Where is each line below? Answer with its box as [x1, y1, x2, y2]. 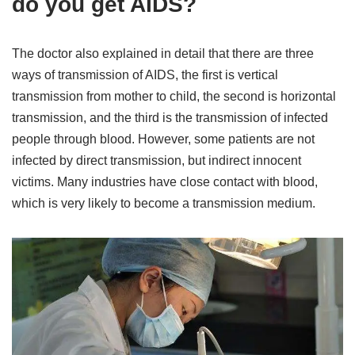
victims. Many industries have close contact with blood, [12, 175, 318, 189]
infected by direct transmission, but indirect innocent [12, 154, 301, 168]
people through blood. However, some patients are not [12, 132, 315, 147]
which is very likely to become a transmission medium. [12, 197, 315, 211]
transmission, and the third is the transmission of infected [12, 111, 328, 125]
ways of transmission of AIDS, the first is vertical [12, 68, 278, 82]
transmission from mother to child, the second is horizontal [12, 90, 336, 104]
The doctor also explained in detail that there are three [12, 47, 314, 61]
